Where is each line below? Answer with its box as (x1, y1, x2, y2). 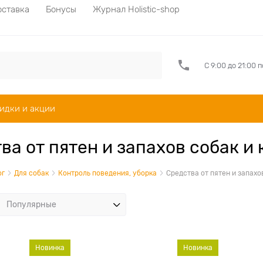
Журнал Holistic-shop (93, 4, 180, 14)
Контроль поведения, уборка (58, 169, 157, 177)
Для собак (14, 169, 49, 177)
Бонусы (46, 4, 76, 14)
